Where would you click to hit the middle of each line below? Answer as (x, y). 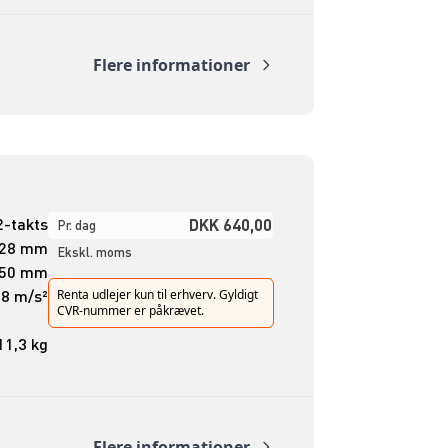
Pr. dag (76, 225)
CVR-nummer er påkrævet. (130, 311)
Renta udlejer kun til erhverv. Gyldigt (157, 295)
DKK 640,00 (230, 225)
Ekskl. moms (94, 252)
